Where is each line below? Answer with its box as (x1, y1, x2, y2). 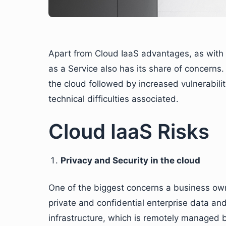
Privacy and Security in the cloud (61, 155, 200, 165)
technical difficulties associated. (48, 94, 179, 104)
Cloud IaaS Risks (48, 119, 209, 144)
